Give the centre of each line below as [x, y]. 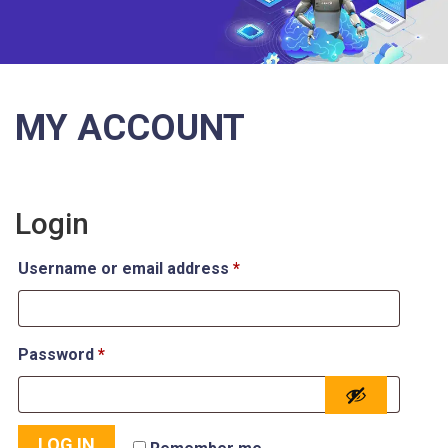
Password [58, 355]
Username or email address [125, 269]
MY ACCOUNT [130, 128]
